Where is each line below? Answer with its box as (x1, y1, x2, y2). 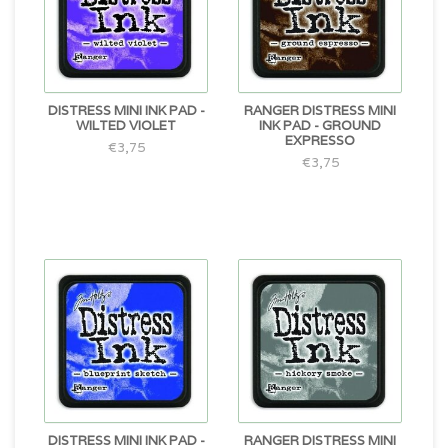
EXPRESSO (285, 132, 355, 149)
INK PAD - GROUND (259, 117, 381, 134)
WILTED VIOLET (76, 117, 176, 134)
